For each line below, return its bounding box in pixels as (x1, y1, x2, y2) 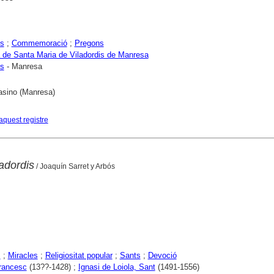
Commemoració (11, 38, 67, 48)
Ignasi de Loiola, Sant (78, 262, 155, 272)
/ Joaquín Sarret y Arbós (34, 161, 115, 171)
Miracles (7, 250, 38, 260)
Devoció (147, 250, 177, 260)
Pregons (74, 38, 104, 48)
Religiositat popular (45, 250, 113, 260)
